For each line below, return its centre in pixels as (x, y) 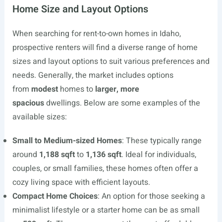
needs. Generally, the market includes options (93, 75)
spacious (28, 103)
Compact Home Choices (55, 196)
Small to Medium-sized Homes (67, 141)
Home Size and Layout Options (80, 9)
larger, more (117, 89)
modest (44, 89)
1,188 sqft (57, 155)
